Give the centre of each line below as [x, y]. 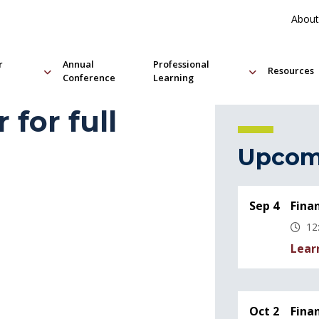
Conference [89, 77]
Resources [291, 71]
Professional [182, 64]
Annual [79, 64]
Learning [174, 77]
